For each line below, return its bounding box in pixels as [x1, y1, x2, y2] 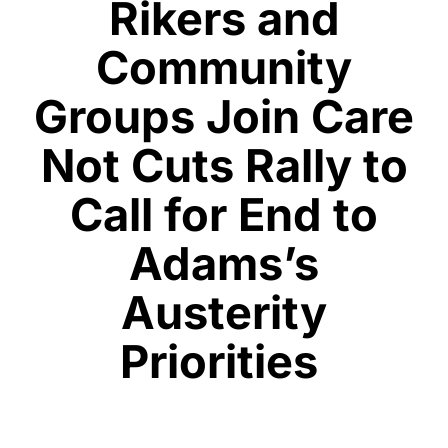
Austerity [121, 284, 327, 340]
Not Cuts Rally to [40, 137, 408, 193]
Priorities [119, 333, 329, 389]
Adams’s [129, 235, 319, 291]
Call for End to [70, 186, 378, 242]
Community [96, 39, 352, 95]
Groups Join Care [34, 88, 414, 144]
